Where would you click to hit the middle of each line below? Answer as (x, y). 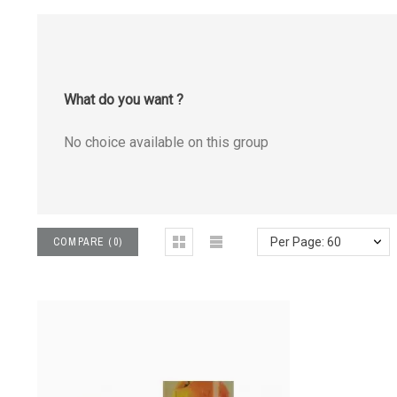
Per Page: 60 (306, 242)
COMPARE (79, 242)
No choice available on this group (166, 142)
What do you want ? (123, 100)
